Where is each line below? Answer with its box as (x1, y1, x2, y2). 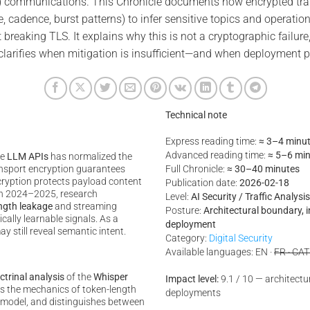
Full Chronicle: (165, 163, 227, 176)
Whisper (93, 271, 128, 283)
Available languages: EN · (165, 246, 274, 259)
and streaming (52, 200, 117, 212)
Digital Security (209, 232, 273, 245)
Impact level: (165, 273, 219, 286)
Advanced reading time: (165, 149, 268, 162)
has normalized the (48, 150, 132, 163)
